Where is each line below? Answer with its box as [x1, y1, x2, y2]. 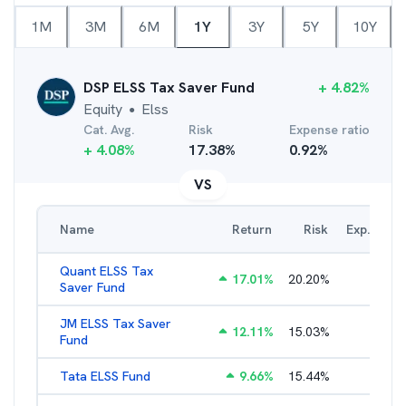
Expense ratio [289, 121, 370, 138]
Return [232, 221, 272, 237]
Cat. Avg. [83, 121, 134, 138]
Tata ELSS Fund [60, 368, 150, 384]
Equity [83, 100, 122, 119]
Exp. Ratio [346, 221, 404, 237]
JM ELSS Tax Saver [60, 315, 171, 332]
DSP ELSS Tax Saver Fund [83, 78, 255, 97]
